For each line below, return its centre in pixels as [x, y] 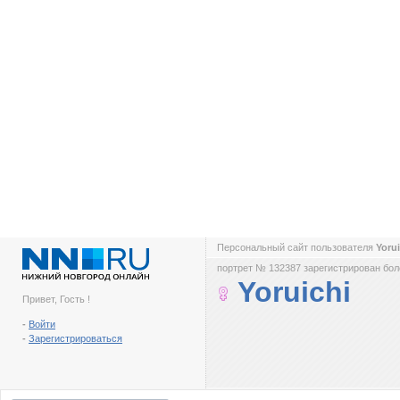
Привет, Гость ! [56, 299]
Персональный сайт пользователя [296, 247]
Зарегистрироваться [75, 338]
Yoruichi [294, 292]
